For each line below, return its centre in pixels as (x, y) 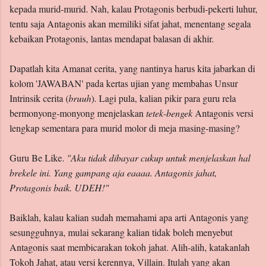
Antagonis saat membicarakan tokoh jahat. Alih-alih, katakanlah (130, 247)
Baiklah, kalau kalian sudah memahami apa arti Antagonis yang (129, 218)
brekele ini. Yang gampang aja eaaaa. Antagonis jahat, (113, 173)
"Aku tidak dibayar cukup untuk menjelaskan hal (159, 158)
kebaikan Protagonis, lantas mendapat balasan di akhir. (112, 39)
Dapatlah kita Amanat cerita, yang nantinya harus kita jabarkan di (132, 69)
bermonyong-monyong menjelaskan (78, 113)
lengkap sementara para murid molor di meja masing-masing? (125, 128)
